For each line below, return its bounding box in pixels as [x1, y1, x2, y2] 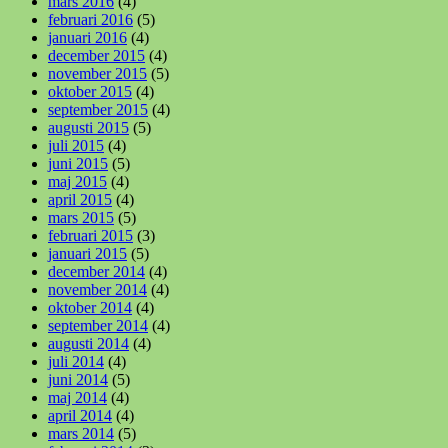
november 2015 [48, 64, 147, 82]
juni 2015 [48, 154, 108, 172]
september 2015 [48, 100, 148, 118]
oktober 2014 [48, 298, 132, 316]
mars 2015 [48, 208, 114, 226]
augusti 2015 [48, 118, 129, 136]
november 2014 [48, 280, 147, 298]
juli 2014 [48, 352, 104, 370]
